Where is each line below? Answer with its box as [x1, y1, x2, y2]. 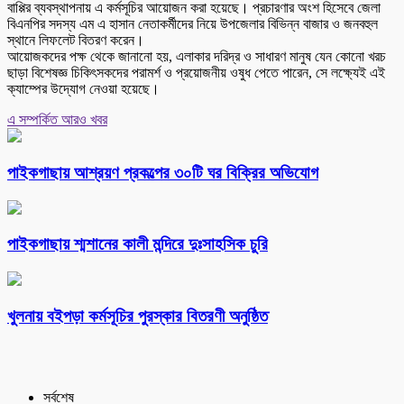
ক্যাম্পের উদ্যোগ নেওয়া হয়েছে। [7, 81, 160, 97]
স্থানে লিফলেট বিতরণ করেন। [7, 32, 144, 49]
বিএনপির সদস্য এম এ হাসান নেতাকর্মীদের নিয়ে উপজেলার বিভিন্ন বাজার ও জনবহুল [7, 16, 378, 32]
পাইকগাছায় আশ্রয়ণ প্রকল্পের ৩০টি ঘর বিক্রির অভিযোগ [7, 162, 318, 182]
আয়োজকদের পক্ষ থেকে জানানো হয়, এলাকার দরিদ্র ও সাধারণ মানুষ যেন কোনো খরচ [7, 49, 386, 65]
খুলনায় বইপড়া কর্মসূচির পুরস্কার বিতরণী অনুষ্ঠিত [7, 306, 268, 326]
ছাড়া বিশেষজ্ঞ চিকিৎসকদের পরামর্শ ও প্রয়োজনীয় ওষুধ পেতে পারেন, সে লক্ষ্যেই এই [7, 65, 385, 81]
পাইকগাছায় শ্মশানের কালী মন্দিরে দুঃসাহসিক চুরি [7, 234, 268, 254]
